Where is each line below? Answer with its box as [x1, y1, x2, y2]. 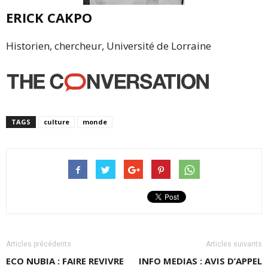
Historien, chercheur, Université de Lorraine [6, 38, 211, 53]
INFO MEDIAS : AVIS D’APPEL [139, 254, 262, 267]
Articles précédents [6, 239, 71, 248]
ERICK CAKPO [6, 8, 92, 26]
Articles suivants [206, 239, 262, 248]
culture [44, 117, 69, 126]
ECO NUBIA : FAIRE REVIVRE [6, 254, 124, 267]
